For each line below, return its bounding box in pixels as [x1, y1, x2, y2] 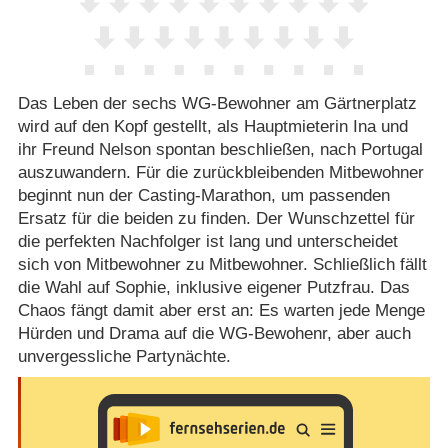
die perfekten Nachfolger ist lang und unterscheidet [17, 232, 398, 252]
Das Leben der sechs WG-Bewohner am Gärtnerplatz [17, 94, 417, 114]
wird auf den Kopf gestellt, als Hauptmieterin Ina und [17, 117, 408, 137]
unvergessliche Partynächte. [17, 347, 231, 367]
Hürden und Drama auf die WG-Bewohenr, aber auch [17, 324, 411, 344]
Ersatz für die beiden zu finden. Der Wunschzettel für [17, 209, 415, 229]
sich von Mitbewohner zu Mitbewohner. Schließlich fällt [17, 255, 427, 275]
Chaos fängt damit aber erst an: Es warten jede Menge [17, 301, 425, 321]
